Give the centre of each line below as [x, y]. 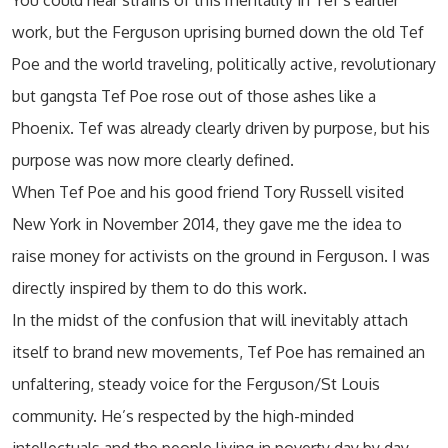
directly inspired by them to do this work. [159, 288]
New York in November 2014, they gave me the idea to [207, 224]
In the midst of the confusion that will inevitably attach [210, 320]
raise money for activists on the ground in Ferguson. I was [221, 256]
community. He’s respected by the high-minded [183, 416]
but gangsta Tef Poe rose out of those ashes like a [194, 96]
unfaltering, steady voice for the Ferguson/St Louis [196, 384]
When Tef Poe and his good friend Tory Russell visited [208, 192]
